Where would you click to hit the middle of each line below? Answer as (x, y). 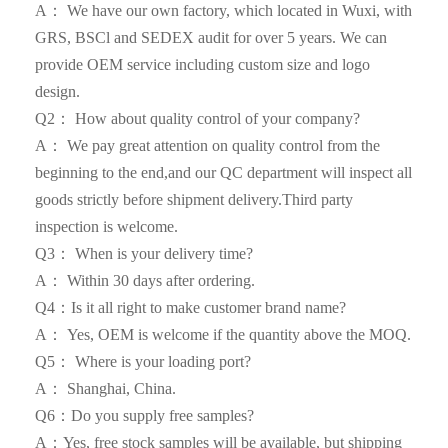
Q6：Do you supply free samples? (147, 416)
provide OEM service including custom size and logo (203, 65)
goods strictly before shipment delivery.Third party (194, 200)
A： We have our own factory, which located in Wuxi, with (224, 11)
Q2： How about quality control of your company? (202, 119)
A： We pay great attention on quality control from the (208, 146)
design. (60, 92)
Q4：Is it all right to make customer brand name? (195, 308)
